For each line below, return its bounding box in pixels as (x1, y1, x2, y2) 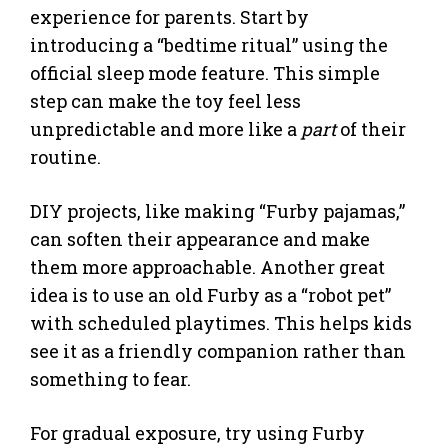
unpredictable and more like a (30, 117, 301, 142)
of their (336, 117, 406, 142)
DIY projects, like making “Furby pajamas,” (30, 199, 405, 224)
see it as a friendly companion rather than (30, 339, 406, 364)
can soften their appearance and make (30, 227, 370, 252)
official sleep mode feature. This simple (30, 61, 380, 86)
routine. (30, 145, 101, 170)
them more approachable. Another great (30, 255, 385, 280)
